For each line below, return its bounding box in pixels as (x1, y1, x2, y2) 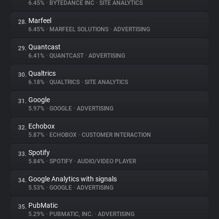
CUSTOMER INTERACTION (80, 131, 151, 138)
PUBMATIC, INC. (48, 211, 94, 218)
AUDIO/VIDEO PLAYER (76, 158, 136, 165)
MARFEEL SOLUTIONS (48, 26, 110, 33)
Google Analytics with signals (28, 175, 117, 183)
